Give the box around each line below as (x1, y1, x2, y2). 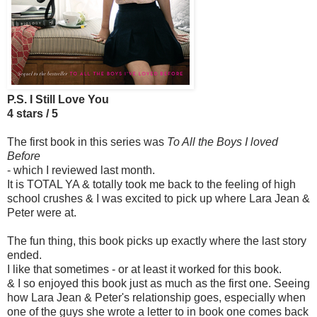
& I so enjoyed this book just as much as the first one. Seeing (7, 277, 310, 290)
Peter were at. (7, 207, 76, 219)
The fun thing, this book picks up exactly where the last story (7, 235, 306, 248)
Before (7, 150, 40, 163)
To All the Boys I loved (167, 136, 278, 149)
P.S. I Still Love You (7, 93, 109, 106)
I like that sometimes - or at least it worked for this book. (7, 263, 282, 276)
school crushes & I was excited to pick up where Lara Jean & (7, 192, 310, 205)
